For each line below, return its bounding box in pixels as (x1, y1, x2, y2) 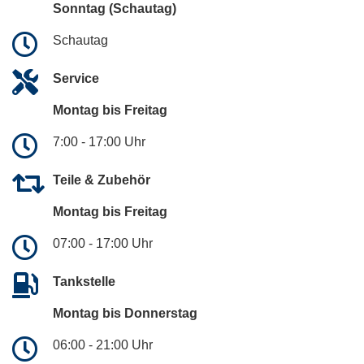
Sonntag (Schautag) (53, 2, 176, 16)
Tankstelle (53, 275, 115, 289)
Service (53, 71, 99, 86)
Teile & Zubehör (53, 173, 150, 188)
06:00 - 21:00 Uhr (53, 338, 153, 353)
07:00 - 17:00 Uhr (53, 236, 153, 251)
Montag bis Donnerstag (53, 306, 197, 321)
